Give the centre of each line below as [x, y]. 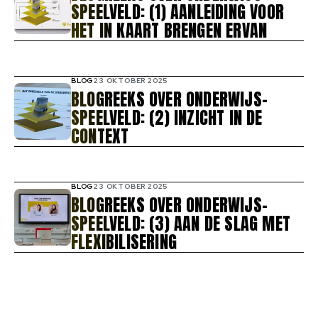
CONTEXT [100, 137]
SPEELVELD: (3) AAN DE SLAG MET [181, 224]
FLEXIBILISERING [124, 242]
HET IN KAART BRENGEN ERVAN [169, 31]
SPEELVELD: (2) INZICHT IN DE [167, 118]
